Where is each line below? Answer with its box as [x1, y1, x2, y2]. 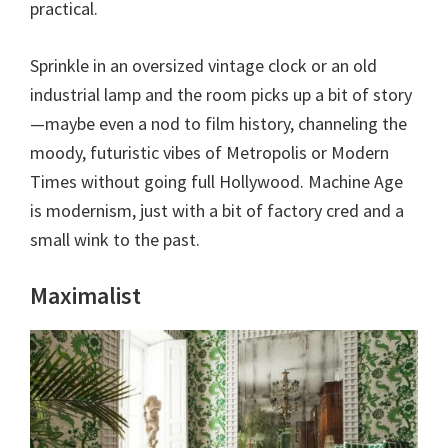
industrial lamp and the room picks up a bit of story [30, 83, 412, 107]
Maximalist [30, 280, 141, 312]
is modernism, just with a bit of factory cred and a [30, 199, 404, 223]
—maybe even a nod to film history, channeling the [30, 112, 407, 136]
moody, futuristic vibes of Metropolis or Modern [30, 141, 389, 165]
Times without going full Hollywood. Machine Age [30, 170, 403, 194]
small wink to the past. [30, 228, 200, 252]
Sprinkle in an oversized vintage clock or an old [30, 54, 377, 78]
